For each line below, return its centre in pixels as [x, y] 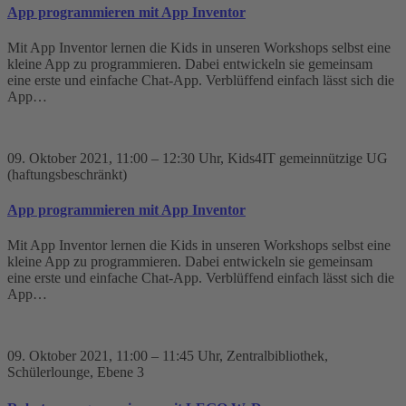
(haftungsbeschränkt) [67, 174]
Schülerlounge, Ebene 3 [76, 372]
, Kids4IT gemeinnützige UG [304, 158]
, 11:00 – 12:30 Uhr [164, 158]
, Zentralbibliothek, [274, 356]
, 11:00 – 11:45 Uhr [164, 356]
